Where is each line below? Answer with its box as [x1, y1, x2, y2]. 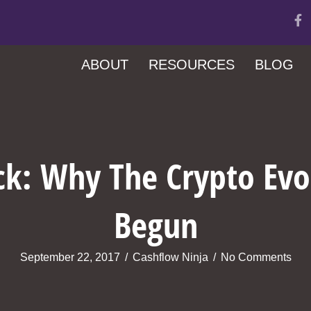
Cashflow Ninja [132, 251, 208, 263]
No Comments [220, 251, 292, 263]
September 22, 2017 [19, 251, 120, 263]
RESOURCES [149, 57, 235, 72]
